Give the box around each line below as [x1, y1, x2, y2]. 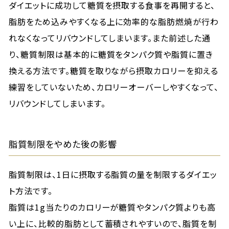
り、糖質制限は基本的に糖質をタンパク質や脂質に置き [9, 48, 214, 60]
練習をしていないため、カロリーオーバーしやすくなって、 [9, 81, 219, 93]
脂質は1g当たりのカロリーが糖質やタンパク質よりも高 [9, 201, 216, 213]
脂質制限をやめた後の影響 [9, 138, 117, 150]
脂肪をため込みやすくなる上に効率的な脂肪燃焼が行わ [9, 15, 219, 28]
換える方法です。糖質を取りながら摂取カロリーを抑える [9, 64, 218, 77]
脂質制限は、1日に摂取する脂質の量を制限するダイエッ [9, 168, 217, 180]
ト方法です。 [9, 185, 53, 197]
